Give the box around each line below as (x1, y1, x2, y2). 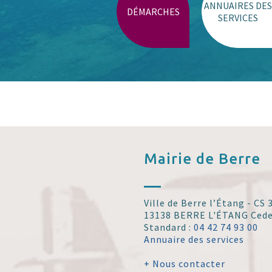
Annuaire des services (144, 233, 245, 246)
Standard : (144, 221, 194, 234)
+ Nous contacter (144, 257, 226, 270)
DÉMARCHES (126, 5, 180, 18)
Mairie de (144, 151, 219, 168)
